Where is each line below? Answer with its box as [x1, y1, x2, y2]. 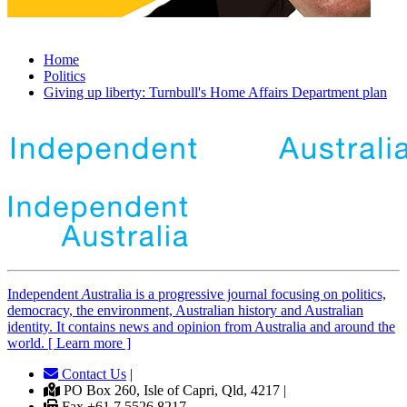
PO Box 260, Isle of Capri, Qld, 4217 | [60, 382, 286, 399]
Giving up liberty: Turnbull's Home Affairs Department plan [44, 84, 387, 101]
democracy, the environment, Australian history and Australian [7, 303, 363, 319]
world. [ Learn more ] [7, 335, 131, 352]
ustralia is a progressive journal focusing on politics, [91, 286, 386, 303]
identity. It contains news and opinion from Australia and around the [7, 319, 395, 335]
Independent [7, 286, 82, 303]
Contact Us [58, 366, 126, 382]
